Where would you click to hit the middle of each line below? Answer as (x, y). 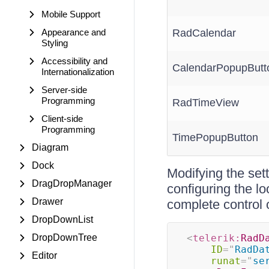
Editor (44, 255)
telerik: (216, 238)
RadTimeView (205, 103)
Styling (55, 43)
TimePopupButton (215, 138)
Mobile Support (71, 14)
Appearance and (74, 32)
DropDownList (62, 219)
